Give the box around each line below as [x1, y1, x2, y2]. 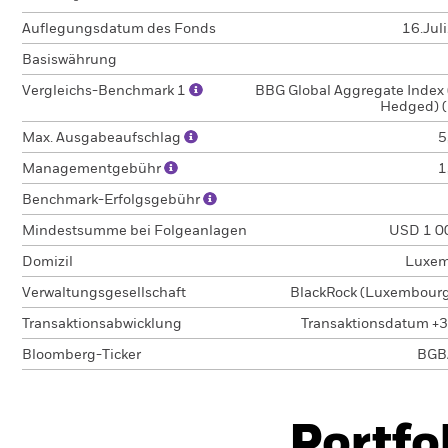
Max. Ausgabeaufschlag [22, 131, 184, 145]
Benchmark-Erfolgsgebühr [22, 193, 203, 207]
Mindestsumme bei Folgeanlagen [22, 224, 247, 238]
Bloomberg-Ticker [22, 348, 141, 362]
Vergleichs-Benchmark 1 [22, 84, 189, 98]
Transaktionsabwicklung [22, 317, 182, 331]
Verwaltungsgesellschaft [22, 286, 186, 300]
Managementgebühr [22, 162, 164, 176]
